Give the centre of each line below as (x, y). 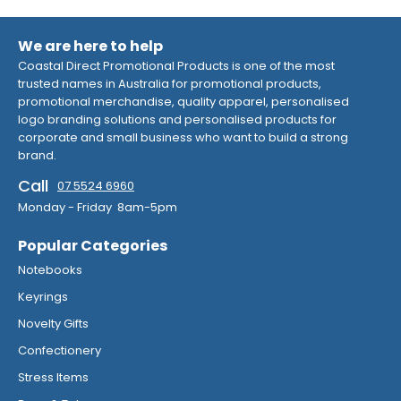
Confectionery (60, 351)
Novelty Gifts (53, 324)
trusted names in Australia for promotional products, (170, 84)
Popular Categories (93, 246)
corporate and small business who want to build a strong (183, 138)
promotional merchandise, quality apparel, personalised (183, 102)
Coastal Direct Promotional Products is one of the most (176, 66)
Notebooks (50, 270)
